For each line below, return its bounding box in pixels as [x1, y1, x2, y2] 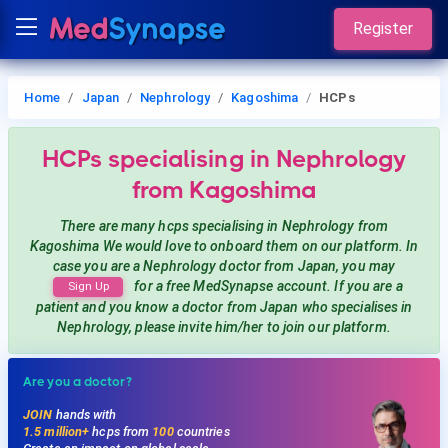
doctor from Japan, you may [216, 258, 396, 274]
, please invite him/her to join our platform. [129, 319, 391, 336]
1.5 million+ [23, 424, 93, 440]
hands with [52, 407, 117, 423]
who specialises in [301, 299, 413, 316]
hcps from [92, 424, 153, 440]
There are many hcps [59, 218, 192, 234]
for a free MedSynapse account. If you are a [131, 278, 403, 294]
